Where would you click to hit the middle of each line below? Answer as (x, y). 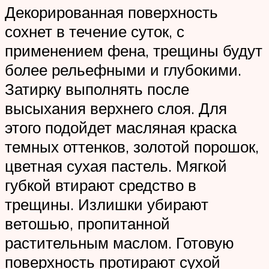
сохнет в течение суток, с (95, 31)
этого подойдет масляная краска (121, 127)
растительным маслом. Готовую (119, 242)
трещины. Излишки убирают (107, 204)
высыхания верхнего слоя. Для (116, 108)
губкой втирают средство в (101, 185)
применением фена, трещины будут (134, 50)
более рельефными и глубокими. (123, 69)
